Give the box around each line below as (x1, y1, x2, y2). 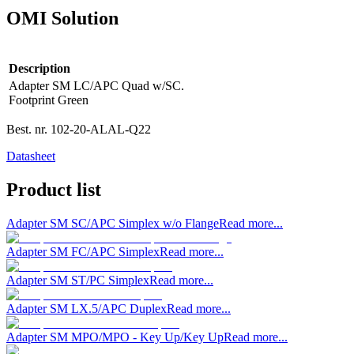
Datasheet (6, 149, 55, 163)
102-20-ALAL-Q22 (47, 122, 151, 136)
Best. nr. (6, 122, 47, 136)
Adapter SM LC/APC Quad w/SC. (9, 78, 184, 92)
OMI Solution (6, 7, 119, 28)
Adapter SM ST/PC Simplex (6, 273, 149, 287)
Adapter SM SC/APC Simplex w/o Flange (6, 216, 219, 230)
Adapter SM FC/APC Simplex (6, 244, 160, 258)
